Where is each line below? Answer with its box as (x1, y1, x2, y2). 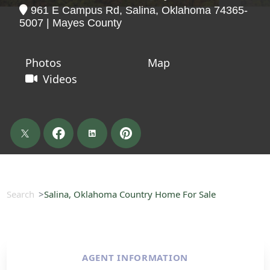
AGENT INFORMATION (82, 251, 188, 263)
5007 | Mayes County (19, 16, 122, 29)
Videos (43, 71, 78, 86)
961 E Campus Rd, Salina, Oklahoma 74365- (27, 4, 248, 16)
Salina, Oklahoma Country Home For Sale (43, 188, 216, 200)
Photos (25, 55, 61, 70)
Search (6, 188, 34, 200)
